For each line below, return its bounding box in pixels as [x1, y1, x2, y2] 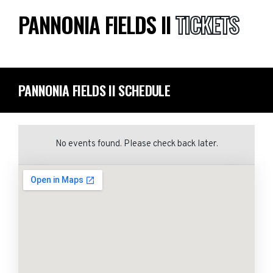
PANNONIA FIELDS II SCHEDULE [18, 80, 171, 100]
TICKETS [175, 9, 239, 40]
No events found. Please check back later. [55, 138, 218, 150]
